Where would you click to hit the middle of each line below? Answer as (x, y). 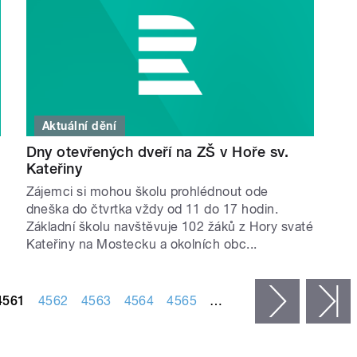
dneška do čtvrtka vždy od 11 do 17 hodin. (152, 209)
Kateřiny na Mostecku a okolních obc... (141, 244)
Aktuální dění (80, 126)
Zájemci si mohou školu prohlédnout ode (147, 191)
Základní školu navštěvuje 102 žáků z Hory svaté (170, 226)
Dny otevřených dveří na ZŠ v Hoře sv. (157, 151)
